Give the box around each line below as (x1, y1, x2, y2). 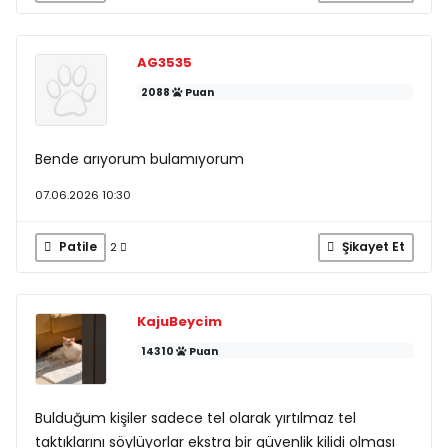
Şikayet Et (338, 238, 405, 256)
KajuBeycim (136, 311, 222, 331)
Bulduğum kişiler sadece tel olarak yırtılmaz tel (34, 408, 356, 428)
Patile (55, 238, 97, 256)
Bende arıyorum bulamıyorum (34, 148, 244, 169)
